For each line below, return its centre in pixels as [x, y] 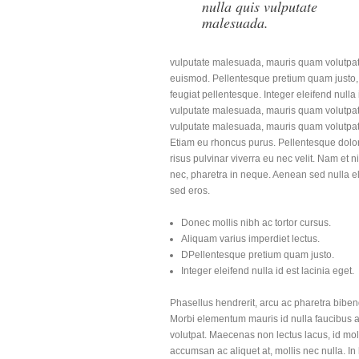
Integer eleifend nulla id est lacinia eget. [268, 270]
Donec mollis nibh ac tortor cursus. [256, 222]
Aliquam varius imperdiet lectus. [250, 238]
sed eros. [190, 190]
